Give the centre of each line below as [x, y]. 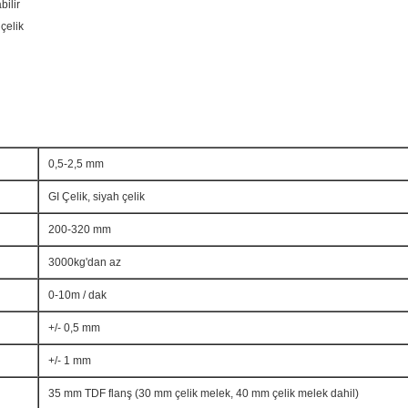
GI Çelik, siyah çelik [97, 197]
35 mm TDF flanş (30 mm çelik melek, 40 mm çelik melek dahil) [204, 393]
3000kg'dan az [85, 262]
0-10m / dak [77, 295]
